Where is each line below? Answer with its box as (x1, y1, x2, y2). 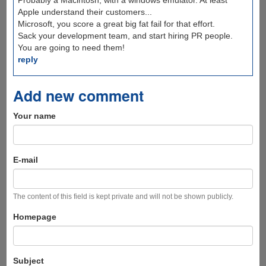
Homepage (12, 212, 56, 222)
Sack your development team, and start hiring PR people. (17, 31, 233, 41)
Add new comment (12, 85, 144, 107)
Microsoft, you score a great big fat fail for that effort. (17, 19, 215, 29)
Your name (12, 111, 56, 121)
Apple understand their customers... (17, 7, 152, 17)
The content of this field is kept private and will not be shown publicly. (12, 192, 233, 201)
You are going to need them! (17, 43, 125, 53)
